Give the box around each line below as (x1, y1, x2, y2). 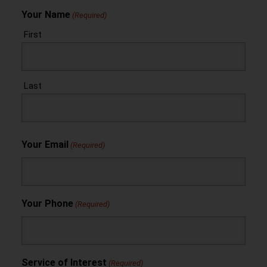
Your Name (21, 9, 70, 21)
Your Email (21, 139, 69, 151)
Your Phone (21, 198, 73, 210)
